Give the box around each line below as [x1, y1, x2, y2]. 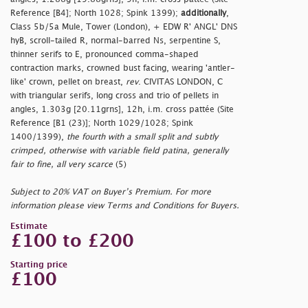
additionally [181, 10, 226, 18]
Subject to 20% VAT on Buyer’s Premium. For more [10, 188, 211, 197]
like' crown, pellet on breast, [10, 78, 126, 87]
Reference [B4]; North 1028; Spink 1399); [10, 10, 181, 18]
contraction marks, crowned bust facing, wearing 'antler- [10, 65, 235, 73]
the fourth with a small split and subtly [67, 133, 218, 142]
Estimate [10, 223, 47, 231]
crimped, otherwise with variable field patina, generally [10, 147, 228, 155]
